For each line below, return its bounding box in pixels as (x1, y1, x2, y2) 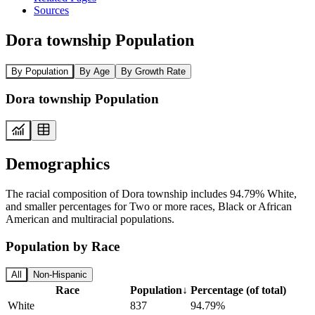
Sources (34, 4, 69, 16)
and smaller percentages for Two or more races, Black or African (6, 200, 292, 212)
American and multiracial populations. (6, 212, 174, 225)
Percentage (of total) (191, 284, 286, 297)
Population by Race (6, 238, 120, 254)
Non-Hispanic (33, 269, 87, 281)
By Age (79, 65, 110, 77)
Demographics (6, 154, 110, 173)
